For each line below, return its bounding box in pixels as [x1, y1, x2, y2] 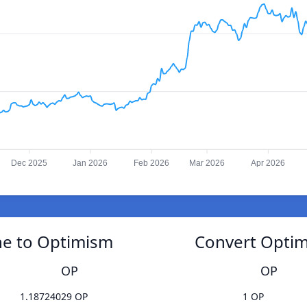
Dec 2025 [11, 158, 48, 169]
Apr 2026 [251, 158, 286, 169]
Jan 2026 [73, 158, 108, 169]
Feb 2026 [134, 158, 170, 169]
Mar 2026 [189, 158, 225, 169]
